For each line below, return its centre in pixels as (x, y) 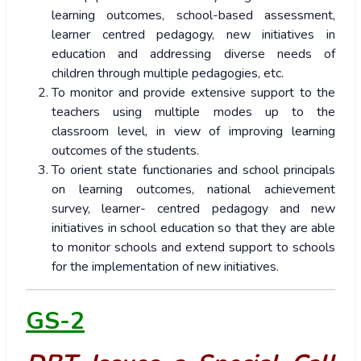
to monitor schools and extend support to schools (193, 248)
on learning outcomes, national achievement (193, 190)
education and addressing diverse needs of (193, 54)
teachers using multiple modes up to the (193, 112)
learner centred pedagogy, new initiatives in (193, 35)
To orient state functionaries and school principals (193, 170)
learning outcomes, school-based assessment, (193, 16)
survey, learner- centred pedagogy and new (193, 209)
